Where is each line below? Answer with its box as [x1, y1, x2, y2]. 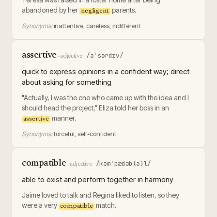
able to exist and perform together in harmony [22, 175, 173, 184]
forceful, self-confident [54, 130, 116, 138]
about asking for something [22, 77, 111, 87]
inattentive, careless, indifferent [54, 22, 140, 30]
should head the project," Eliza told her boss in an [22, 104, 169, 112]
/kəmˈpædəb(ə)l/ [95, 159, 151, 168]
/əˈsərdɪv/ [86, 51, 124, 60]
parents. [110, 6, 137, 14]
